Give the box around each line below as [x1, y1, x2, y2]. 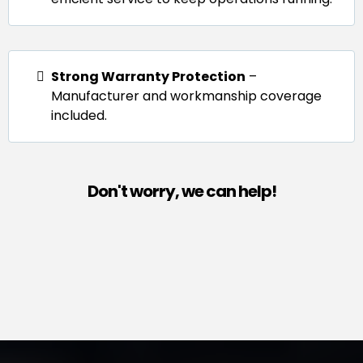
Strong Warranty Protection [51, 66, 246, 86]
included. [51, 105, 107, 125]
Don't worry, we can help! [87, 179, 276, 203]
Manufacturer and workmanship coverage [51, 86, 322, 105]
